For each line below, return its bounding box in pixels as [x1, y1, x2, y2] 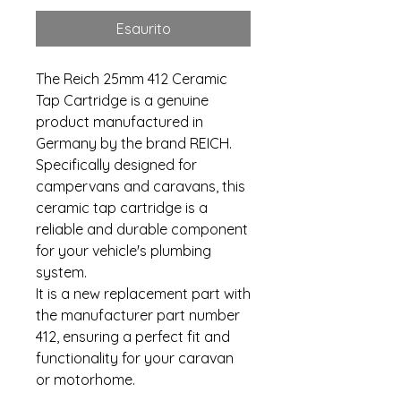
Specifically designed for [36, 156, 197, 174]
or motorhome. [36, 371, 135, 388]
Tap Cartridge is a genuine [36, 91, 209, 109]
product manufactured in [36, 113, 203, 131]
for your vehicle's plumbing [36, 242, 211, 260]
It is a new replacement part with [36, 285, 251, 303]
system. [36, 263, 87, 281]
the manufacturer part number [36, 306, 240, 324]
